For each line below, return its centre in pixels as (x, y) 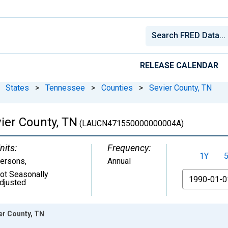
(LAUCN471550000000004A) (131, 123)
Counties (117, 88)
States (17, 88)
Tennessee (65, 88)
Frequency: (129, 148)
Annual (119, 161)
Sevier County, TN (180, 88)
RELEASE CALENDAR (179, 65)
